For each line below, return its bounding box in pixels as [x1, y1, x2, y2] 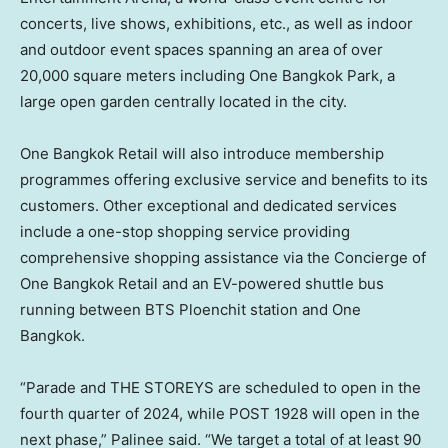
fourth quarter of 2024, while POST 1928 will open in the [20, 403, 420, 423]
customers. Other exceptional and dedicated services [20, 195, 397, 215]
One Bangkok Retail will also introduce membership [20, 143, 384, 163]
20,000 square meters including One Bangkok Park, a [20, 65, 395, 85]
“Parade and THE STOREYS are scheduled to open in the [20, 377, 421, 397]
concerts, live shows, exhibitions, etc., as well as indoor [20, 13, 413, 33]
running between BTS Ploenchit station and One [20, 299, 361, 319]
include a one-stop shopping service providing [20, 221, 350, 241]
